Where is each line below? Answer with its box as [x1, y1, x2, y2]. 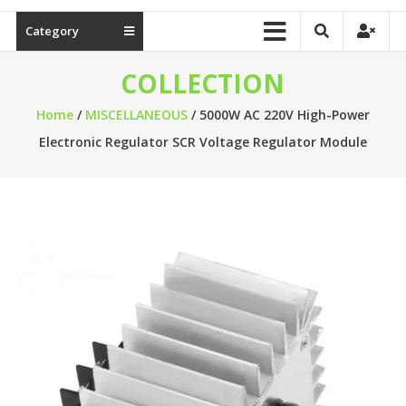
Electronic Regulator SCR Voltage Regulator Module [38, 133, 367, 150]
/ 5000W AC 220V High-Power [187, 106, 370, 123]
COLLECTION [121, 66, 285, 101]
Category [24, 23, 79, 39]
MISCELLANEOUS [84, 106, 188, 123]
